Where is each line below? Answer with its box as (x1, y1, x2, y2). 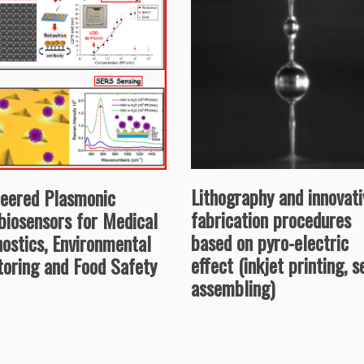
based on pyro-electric (190, 227, 349, 258)
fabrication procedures (190, 205, 351, 235)
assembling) (190, 273, 275, 303)
